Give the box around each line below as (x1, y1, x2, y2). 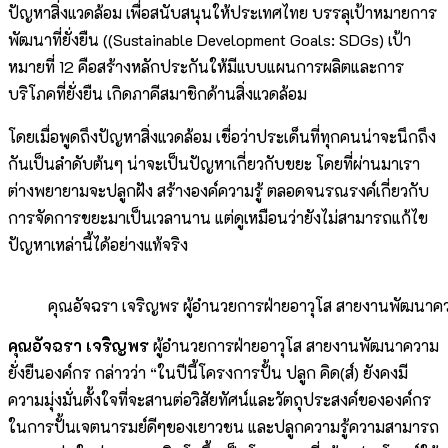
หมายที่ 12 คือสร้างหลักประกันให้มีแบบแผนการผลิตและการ (8, 56, 404, 78)
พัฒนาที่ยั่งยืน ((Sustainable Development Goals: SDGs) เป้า (8, 29, 411, 51)
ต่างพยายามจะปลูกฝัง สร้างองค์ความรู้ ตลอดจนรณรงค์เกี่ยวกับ (8, 180, 429, 202)
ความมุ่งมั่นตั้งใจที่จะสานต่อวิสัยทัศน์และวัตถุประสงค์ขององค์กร (8, 389, 431, 411)
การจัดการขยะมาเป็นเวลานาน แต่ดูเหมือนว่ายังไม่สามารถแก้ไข (8, 207, 428, 229)
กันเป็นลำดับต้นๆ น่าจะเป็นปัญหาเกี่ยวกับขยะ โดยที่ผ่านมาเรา (8, 153, 420, 175)
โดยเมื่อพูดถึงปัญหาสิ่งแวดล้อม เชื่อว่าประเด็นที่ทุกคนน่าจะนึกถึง (8, 126, 436, 148)
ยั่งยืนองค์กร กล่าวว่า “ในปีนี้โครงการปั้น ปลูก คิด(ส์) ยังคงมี (8, 362, 408, 384)
